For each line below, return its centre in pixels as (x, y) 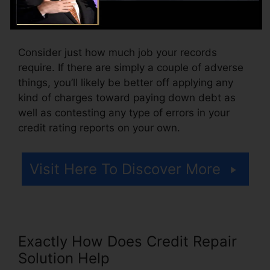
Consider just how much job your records (118, 52)
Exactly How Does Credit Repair (127, 242)
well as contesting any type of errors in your (124, 112)
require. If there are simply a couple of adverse (131, 67)
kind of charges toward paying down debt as (127, 97)
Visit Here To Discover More (125, 169)
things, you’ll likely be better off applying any (126, 82)
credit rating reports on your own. (99, 127)
